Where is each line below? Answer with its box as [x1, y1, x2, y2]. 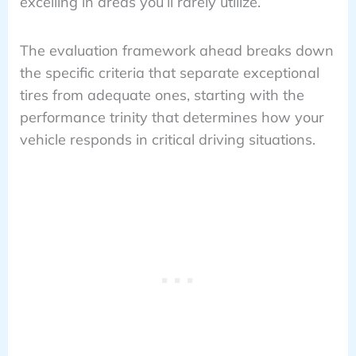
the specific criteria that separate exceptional [19, 63, 319, 82]
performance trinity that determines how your [19, 107, 324, 126]
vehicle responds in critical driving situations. [19, 130, 315, 149]
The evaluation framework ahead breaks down [19, 41, 334, 60]
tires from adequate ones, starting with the [19, 85, 304, 104]
